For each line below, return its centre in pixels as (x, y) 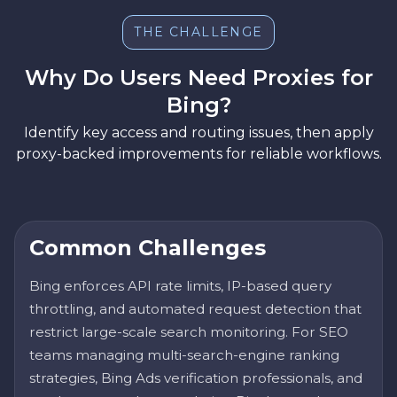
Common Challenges (148, 248)
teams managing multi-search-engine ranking (184, 355)
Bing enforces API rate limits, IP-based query (180, 286)
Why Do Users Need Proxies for (198, 78)
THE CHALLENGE (198, 32)
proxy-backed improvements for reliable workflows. (198, 154)
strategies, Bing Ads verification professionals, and (196, 378)
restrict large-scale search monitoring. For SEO (189, 332)
